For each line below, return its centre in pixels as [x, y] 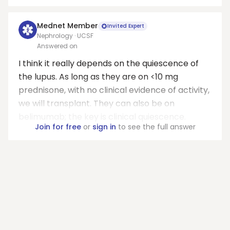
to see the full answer [156, 127]
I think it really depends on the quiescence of [109, 63]
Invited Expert [126, 26]
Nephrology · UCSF [65, 36]
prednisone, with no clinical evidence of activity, [114, 90]
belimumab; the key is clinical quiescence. [102, 117]
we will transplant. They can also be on [97, 103]
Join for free [58, 127]
